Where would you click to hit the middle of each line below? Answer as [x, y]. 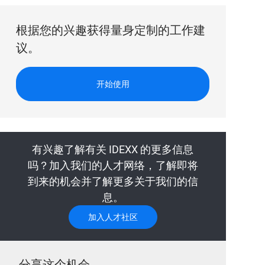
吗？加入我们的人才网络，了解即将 [113, 166]
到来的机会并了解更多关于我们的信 [113, 182]
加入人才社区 [113, 217]
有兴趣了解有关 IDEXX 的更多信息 [113, 150]
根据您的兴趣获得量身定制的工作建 [111, 31]
